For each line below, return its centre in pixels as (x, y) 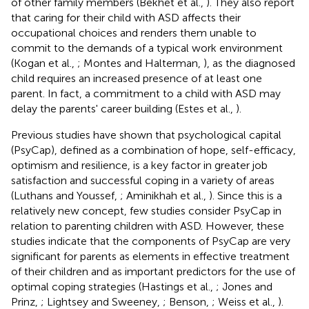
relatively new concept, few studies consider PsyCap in (146, 210)
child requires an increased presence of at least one (137, 78)
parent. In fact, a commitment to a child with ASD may (146, 93)
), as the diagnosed (249, 63)
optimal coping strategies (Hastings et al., (113, 286)
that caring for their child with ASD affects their (126, 17)
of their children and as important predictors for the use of (153, 271)
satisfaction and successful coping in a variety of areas (143, 180)
